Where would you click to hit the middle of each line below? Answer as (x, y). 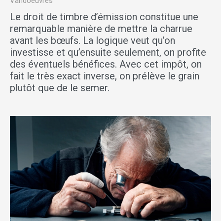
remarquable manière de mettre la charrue (101, 29)
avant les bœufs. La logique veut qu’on (92, 41)
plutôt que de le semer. (60, 88)
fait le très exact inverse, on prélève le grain (105, 76)
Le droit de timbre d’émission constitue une (104, 17)
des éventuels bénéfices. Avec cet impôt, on (106, 64)
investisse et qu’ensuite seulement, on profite (108, 53)
